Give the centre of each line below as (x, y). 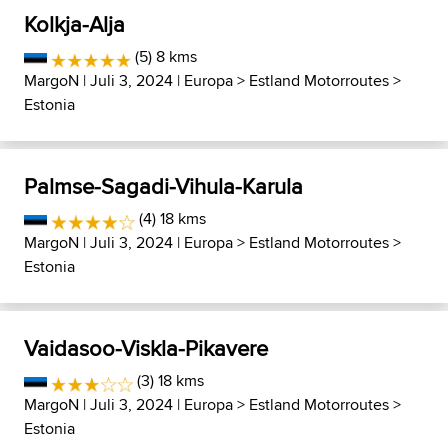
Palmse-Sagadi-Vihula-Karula (163, 186)
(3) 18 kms (169, 380)
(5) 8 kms (163, 56)
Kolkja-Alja (74, 24)
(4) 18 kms (170, 218)
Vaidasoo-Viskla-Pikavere (146, 348)
